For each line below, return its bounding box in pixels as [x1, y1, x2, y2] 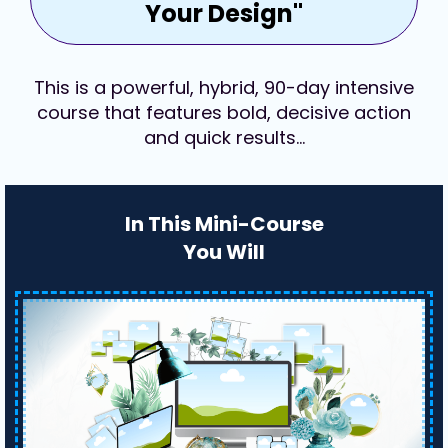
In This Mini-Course [124, 210, 324, 238]
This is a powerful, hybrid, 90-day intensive [34, 75, 414, 100]
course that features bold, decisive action [37, 100, 411, 125]
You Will [183, 238, 265, 266]
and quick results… [143, 125, 305, 150]
